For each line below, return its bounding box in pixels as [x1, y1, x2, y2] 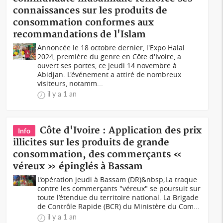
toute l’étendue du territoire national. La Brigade [37, 193, 199, 202]
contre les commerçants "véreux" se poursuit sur [37, 184, 201, 193]
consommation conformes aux [13, 17, 154, 28]
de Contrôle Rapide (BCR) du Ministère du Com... [37, 202, 200, 211]
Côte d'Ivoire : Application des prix [40, 125, 202, 136]
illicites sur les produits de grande [13, 137, 170, 148]
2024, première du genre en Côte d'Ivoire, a [37, 52, 182, 61]
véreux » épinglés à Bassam [13, 161, 143, 172]
